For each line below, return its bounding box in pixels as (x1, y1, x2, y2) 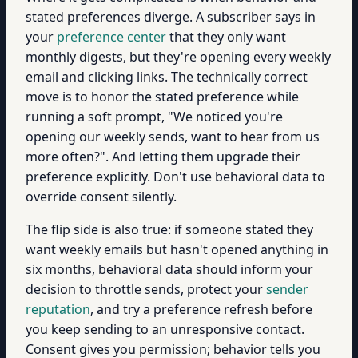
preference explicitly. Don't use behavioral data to (26, 168, 325, 185)
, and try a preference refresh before (90, 300, 312, 318)
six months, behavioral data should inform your (26, 261, 313, 278)
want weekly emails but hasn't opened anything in (26, 241, 328, 258)
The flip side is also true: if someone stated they (26, 221, 313, 238)
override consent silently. (26, 188, 177, 205)
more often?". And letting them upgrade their (26, 148, 300, 165)
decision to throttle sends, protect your (26, 280, 266, 298)
